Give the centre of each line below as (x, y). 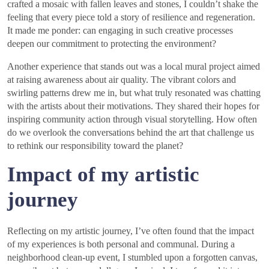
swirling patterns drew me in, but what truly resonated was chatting (134, 92)
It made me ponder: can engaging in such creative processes (120, 30)
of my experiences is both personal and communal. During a (121, 244)
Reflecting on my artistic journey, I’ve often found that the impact (131, 231)
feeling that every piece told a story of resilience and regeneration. (131, 17)
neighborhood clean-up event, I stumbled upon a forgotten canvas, (132, 257)
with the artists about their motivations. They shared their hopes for (133, 106)
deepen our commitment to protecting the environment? (112, 43)
